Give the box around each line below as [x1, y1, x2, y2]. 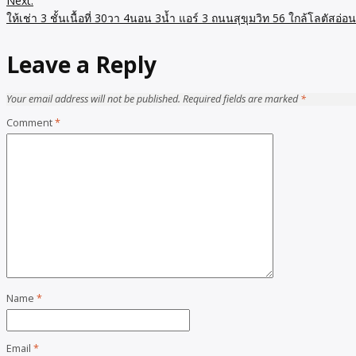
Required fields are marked [183, 91, 300, 106]
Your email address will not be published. [6, 91, 180, 106]
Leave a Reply [6, 49, 157, 80]
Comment [6, 115, 55, 130]
